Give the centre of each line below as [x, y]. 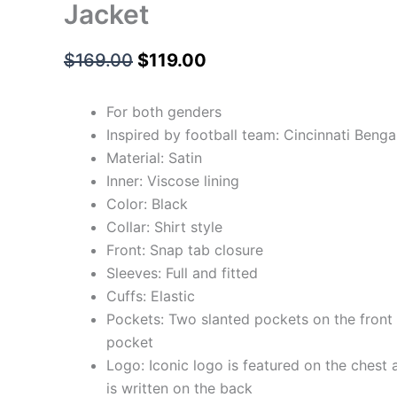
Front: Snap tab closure [185, 250]
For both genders [164, 112]
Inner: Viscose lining [173, 181]
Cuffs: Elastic [151, 296]
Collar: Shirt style [164, 227]
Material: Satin [154, 158]
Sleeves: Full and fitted [182, 273]
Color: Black [147, 204]
